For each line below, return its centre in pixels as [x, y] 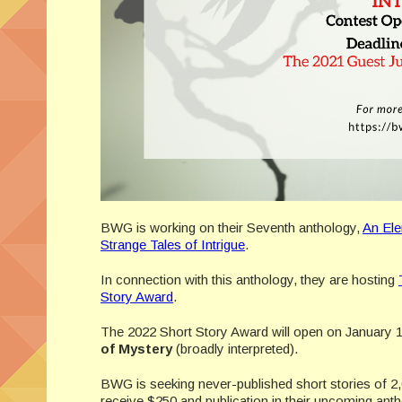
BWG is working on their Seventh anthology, [232, 227]
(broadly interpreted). [235, 348]
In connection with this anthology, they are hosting [249, 279]
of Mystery [136, 348]
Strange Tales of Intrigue [173, 244]
